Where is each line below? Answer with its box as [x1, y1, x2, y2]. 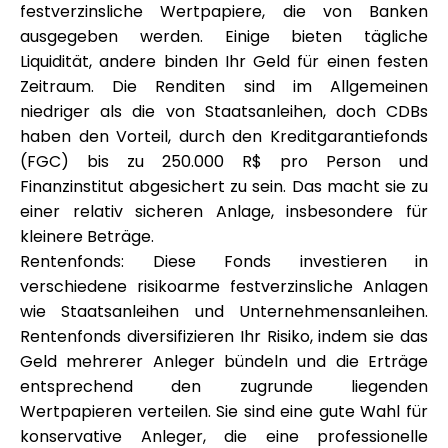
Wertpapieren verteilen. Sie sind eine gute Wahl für [20, 400, 428, 423]
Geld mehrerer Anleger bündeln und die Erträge [20, 350, 428, 373]
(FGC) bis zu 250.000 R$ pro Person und [20, 150, 428, 173]
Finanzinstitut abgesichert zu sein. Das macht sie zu [20, 175, 428, 198]
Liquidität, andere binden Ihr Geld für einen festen [20, 50, 428, 73]
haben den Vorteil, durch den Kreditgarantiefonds [20, 125, 428, 148]
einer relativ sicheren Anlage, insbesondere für [20, 200, 428, 223]
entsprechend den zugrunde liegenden [20, 375, 428, 398]
